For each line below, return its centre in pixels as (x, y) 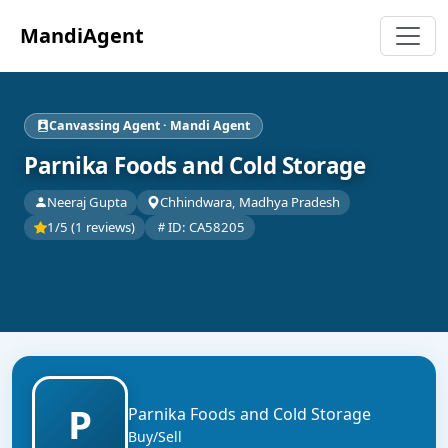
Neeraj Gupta (87, 202)
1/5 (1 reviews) (91, 227)
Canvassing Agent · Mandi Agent (149, 125)
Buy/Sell (155, 436)
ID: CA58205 (206, 227)
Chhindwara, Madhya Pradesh (250, 202)
